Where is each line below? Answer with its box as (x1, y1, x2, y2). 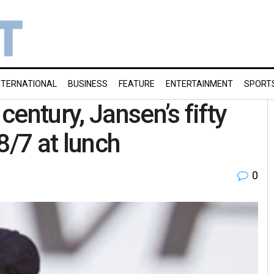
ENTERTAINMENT (166, 79, 233, 89)
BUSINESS (68, 79, 108, 89)
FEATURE (119, 79, 155, 89)
